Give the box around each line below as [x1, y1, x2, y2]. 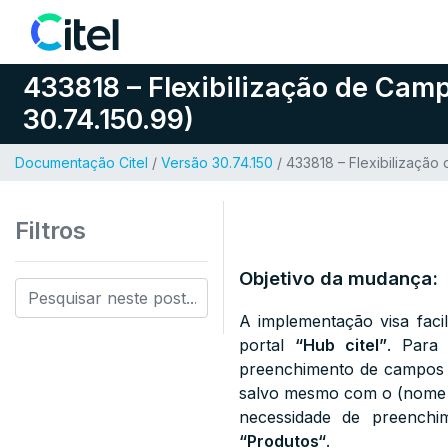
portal [239, 335, 296, 355]
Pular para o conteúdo [38, 17, 211, 37]
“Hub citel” [295, 335, 388, 355]
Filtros [15, 216, 86, 245]
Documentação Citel [15, 154, 148, 171]
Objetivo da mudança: [239, 267, 438, 290]
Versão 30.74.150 [161, 154, 273, 171]
